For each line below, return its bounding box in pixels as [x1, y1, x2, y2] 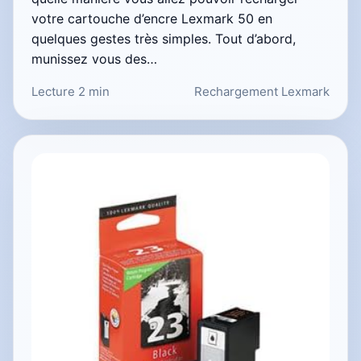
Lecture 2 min [31, 84, 110, 99]
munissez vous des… [31, 51, 157, 67]
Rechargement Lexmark [194, 84, 330, 99]
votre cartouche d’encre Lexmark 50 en [31, 10, 272, 27]
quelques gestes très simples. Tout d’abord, [31, 31, 296, 47]
